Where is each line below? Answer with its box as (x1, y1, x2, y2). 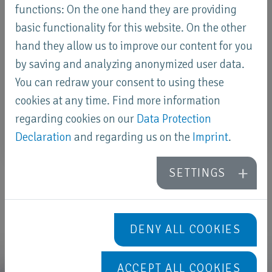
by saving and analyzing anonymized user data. (15, 57, 245, 72)
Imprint (192, 130, 229, 145)
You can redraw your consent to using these (15, 75, 225, 90)
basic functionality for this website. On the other (15, 21, 247, 36)
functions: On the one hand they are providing (15, 2, 237, 18)
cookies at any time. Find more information (15, 93, 221, 109)
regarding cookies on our (15, 112, 137, 127)
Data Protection (137, 112, 212, 127)
